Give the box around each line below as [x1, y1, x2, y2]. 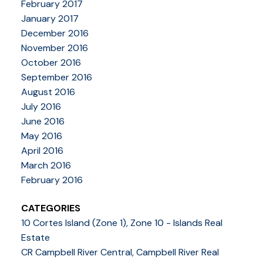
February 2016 [21, 174, 83, 187]
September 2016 [21, 71, 92, 84]
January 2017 [21, 12, 79, 25]
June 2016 [21, 115, 65, 128]
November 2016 [21, 42, 88, 55]
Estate [21, 231, 50, 244]
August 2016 [21, 86, 75, 99]
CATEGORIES [21, 201, 80, 214]
